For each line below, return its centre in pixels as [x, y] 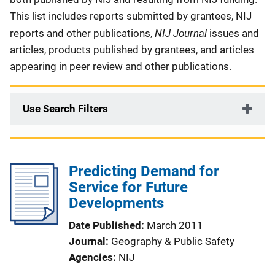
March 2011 [175, 225]
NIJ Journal [182, 33]
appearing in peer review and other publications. [122, 66]
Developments [116, 203]
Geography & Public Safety [173, 241]
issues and [234, 33]
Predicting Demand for [144, 171]
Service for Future [128, 187]
